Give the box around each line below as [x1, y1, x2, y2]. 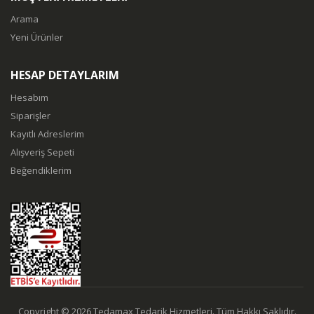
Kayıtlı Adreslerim [11, 128, 84, 141]
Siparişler [11, 109, 50, 123]
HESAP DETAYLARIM [11, 67, 119, 83]
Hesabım [11, 91, 48, 104]
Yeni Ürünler [11, 31, 63, 44]
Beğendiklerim [11, 164, 71, 177]
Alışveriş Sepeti [11, 146, 74, 159]
